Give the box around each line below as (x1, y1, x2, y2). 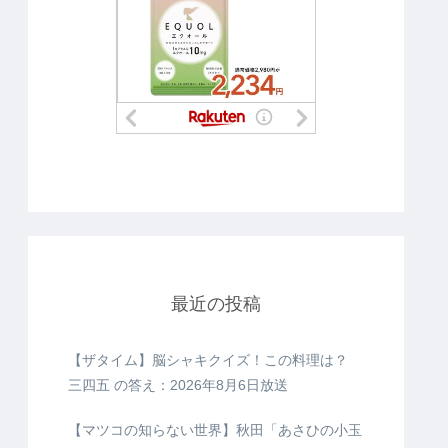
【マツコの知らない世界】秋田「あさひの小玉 (68, 422, 362, 439)
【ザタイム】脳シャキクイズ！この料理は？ (68, 352, 348, 369)
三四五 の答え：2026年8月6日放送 (68, 377, 288, 394)
